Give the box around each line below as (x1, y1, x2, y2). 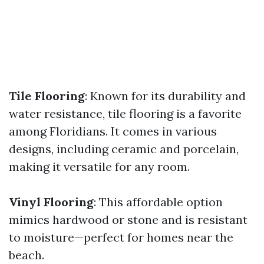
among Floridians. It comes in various (9, 124, 217, 138)
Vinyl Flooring (9, 194, 94, 209)
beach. (9, 247, 44, 262)
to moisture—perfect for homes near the (9, 230, 233, 245)
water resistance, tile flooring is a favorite (9, 106, 242, 121)
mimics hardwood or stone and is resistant (9, 212, 247, 227)
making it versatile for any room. (9, 159, 190, 174)
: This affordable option (94, 194, 223, 209)
